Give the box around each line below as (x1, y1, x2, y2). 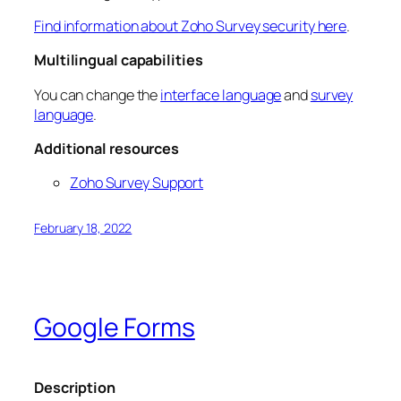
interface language (160, 84, 282, 105)
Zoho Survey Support (70, 173, 204, 193)
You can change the (34, 84, 161, 105)
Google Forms (34, 310, 195, 346)
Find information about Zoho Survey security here (34, 16, 347, 37)
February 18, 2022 (34, 219, 132, 237)
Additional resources (34, 138, 179, 158)
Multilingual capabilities (34, 50, 203, 71)
